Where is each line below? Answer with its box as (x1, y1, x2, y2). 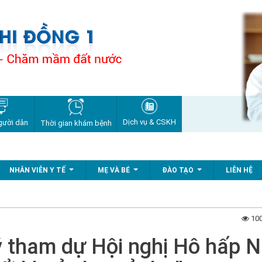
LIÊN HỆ (226, 166, 253, 174)
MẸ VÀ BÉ (98, 166, 130, 174)
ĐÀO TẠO (162, 166, 194, 174)
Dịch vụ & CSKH (122, 118, 176, 126)
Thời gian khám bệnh (40, 118, 112, 127)
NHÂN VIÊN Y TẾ (9, 166, 65, 174)
